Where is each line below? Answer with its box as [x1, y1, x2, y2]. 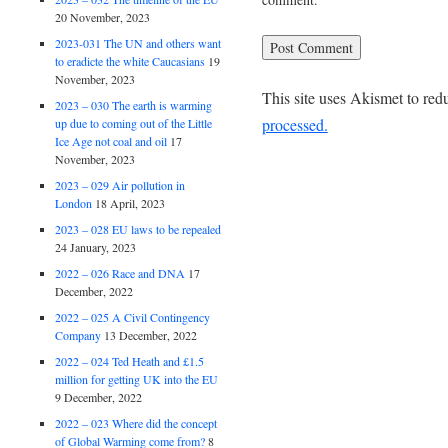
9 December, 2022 [55, 388, 143, 405]
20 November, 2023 [55, 8, 151, 25]
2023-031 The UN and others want [55, 34, 222, 51]
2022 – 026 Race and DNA [55, 264, 186, 281]
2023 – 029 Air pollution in [55, 176, 186, 193]
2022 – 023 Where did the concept [55, 414, 218, 431]
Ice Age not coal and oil [55, 132, 168, 149]
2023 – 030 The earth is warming [55, 96, 213, 113]
